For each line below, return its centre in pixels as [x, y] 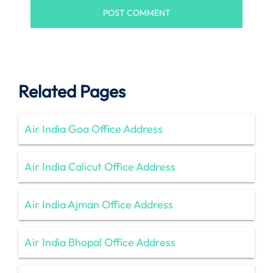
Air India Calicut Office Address [100, 166]
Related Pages [72, 91]
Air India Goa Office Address [94, 129]
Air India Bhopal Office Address [100, 242]
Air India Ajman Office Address [99, 204]
